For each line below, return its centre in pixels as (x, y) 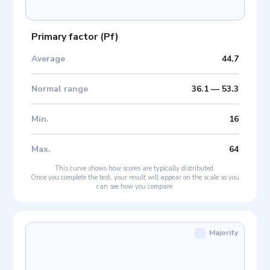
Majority (223, 233)
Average (49, 59)
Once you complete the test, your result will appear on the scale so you (135, 178)
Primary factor (65, 37)
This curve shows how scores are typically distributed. (135, 169)
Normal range (60, 89)
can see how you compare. (135, 187)
